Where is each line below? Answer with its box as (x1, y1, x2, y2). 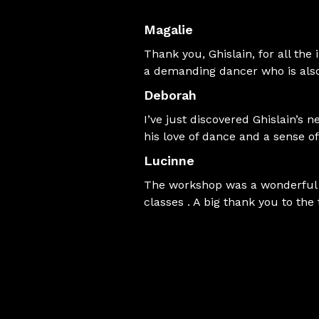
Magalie (144, 22, 193, 37)
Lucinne (144, 153, 194, 168)
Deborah (144, 88, 197, 103)
